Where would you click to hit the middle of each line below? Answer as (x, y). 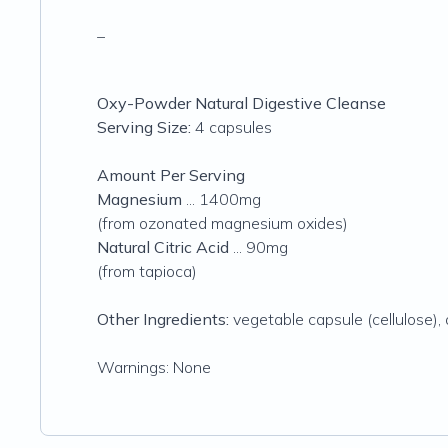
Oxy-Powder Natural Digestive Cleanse (243, 103)
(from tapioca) (147, 271)
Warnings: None (154, 367)
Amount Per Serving (171, 175)
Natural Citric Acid (163, 247)
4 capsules (231, 127)
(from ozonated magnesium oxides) (222, 223)
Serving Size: (144, 127)
